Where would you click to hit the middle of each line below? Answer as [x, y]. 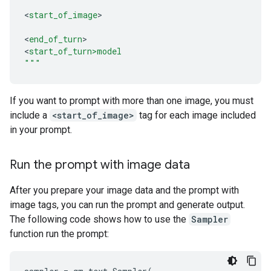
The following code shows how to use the [99, 219]
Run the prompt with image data [100, 165]
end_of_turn [56, 39]
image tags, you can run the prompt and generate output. [127, 204]
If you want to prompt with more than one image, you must [132, 100]
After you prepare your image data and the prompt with [124, 190]
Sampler [210, 219]
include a [30, 115]
